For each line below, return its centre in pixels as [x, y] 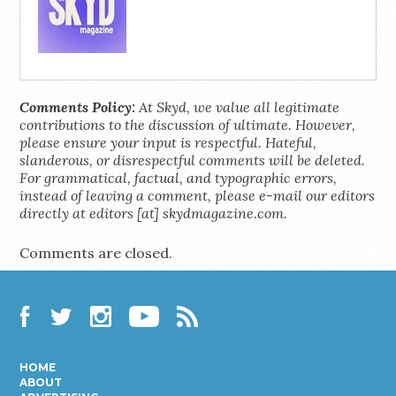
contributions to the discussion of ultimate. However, [188, 124]
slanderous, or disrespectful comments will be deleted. [193, 160]
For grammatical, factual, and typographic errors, [179, 177]
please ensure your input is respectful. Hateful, [168, 142]
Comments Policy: [78, 107]
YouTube [163, 339]
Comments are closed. [96, 252]
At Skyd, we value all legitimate [238, 107]
